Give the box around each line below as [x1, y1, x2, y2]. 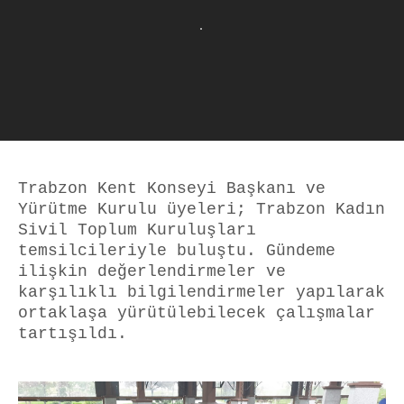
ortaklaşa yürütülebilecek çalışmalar [18, 303, 375, 322]
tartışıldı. [18, 324, 127, 343]
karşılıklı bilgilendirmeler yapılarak [18, 282, 385, 301]
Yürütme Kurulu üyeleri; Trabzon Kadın [18, 199, 385, 218]
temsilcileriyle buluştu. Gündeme [18, 241, 335, 260]
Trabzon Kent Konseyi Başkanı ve [18, 179, 326, 197]
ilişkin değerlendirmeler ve [18, 262, 286, 280]
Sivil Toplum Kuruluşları [18, 220, 256, 239]
